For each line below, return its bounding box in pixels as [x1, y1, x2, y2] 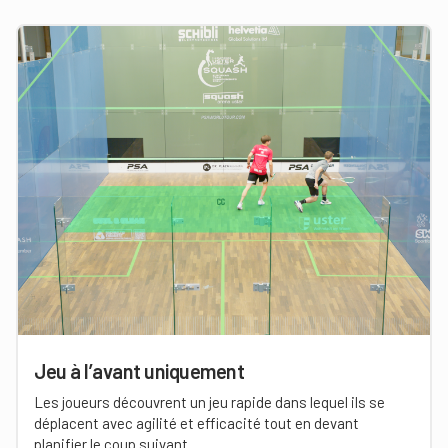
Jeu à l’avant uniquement [34, 359, 244, 383]
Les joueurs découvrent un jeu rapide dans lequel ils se [34, 393, 385, 411]
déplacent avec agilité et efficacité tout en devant [34, 414, 359, 432]
